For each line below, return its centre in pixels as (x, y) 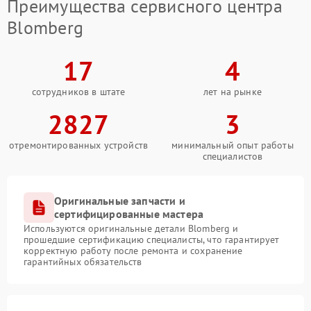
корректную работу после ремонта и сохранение (133, 251)
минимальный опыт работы (233, 145)
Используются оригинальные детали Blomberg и (131, 229)
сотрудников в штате (78, 92)
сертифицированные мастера (129, 214)
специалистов (233, 157)
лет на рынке (233, 92)
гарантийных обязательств (83, 262)
